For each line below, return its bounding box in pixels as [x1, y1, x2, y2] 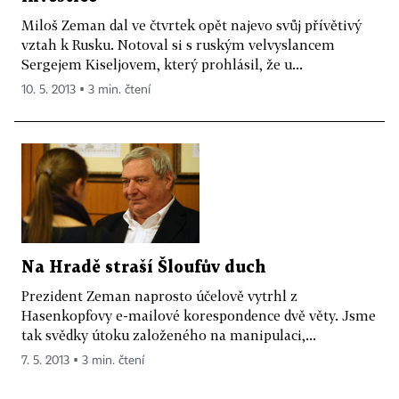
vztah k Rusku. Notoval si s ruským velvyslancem [21, 36, 335, 53]
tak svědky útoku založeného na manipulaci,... [21, 327, 316, 344]
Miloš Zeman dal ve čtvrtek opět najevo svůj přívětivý [21, 16, 362, 33]
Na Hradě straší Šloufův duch [21, 260, 266, 276]
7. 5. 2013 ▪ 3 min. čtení [21, 354, 144, 368]
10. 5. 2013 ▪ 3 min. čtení [21, 83, 151, 96]
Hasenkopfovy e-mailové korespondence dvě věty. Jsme [21, 307, 376, 324]
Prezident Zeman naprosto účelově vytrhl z [21, 288, 297, 305]
